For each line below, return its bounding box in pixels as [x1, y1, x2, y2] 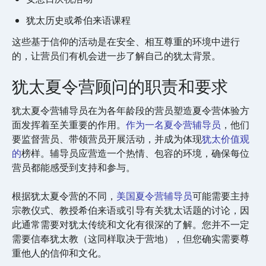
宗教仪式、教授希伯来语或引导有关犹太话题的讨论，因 [12, 204, 249, 218]
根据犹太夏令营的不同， [12, 189, 116, 204]
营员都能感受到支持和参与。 [12, 161, 138, 175]
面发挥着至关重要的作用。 [12, 118, 126, 132]
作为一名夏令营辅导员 [126, 118, 221, 132]
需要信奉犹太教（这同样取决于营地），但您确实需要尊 [12, 232, 249, 246]
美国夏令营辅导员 [116, 189, 192, 204]
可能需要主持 [192, 189, 249, 204]
